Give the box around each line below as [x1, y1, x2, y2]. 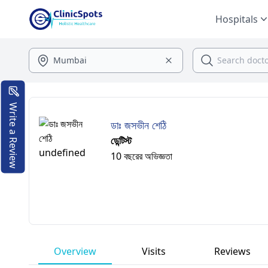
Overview [54, 245, 97, 258]
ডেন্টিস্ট [111, 134, 132, 147]
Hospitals [215, 13, 258, 26]
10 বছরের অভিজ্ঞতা [111, 150, 172, 163]
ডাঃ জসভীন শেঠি [111, 118, 166, 132]
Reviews [214, 245, 251, 258]
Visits [142, 245, 166, 258]
